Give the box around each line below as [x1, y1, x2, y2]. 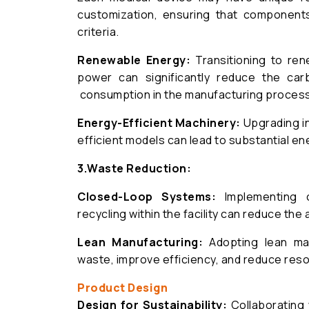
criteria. [77, 24, 119, 39]
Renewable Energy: [77, 52, 191, 68]
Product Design [77, 280, 168, 295]
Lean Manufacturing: [77, 235, 203, 250]
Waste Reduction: [87, 161, 191, 176]
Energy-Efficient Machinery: [77, 115, 241, 130]
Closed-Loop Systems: [77, 189, 217, 204]
